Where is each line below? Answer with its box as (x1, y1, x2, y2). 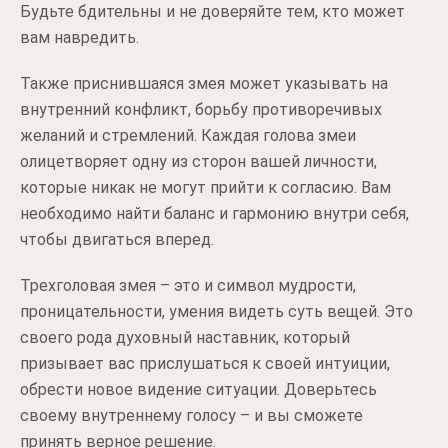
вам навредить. (20, 28, 139, 47)
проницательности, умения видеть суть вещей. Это (20, 302, 413, 321)
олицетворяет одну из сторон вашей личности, (20, 152, 377, 171)
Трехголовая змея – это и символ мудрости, (20, 276, 356, 295)
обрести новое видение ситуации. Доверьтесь (20, 380, 377, 399)
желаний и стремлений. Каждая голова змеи (20, 126, 356, 145)
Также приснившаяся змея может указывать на (20, 74, 388, 93)
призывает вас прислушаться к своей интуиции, (20, 354, 390, 373)
